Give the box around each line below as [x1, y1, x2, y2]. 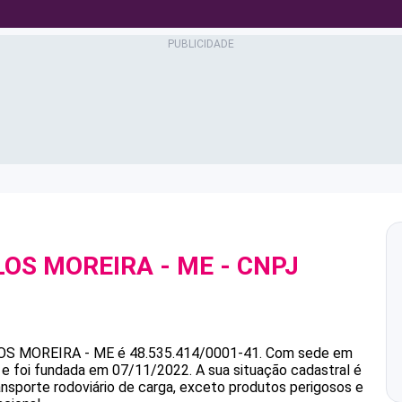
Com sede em [266, 345, 353, 362]
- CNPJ [214, 251, 299, 281]
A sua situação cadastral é [192, 362, 362, 379]
